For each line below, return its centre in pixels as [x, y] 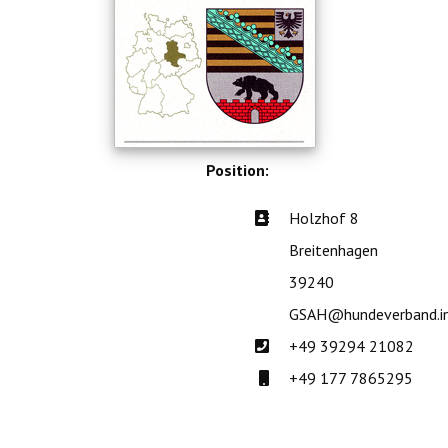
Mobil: [290, 377]
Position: [237, 170]
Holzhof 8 [324, 218]
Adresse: [299, 217]
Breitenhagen [333, 250]
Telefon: [298, 345]
